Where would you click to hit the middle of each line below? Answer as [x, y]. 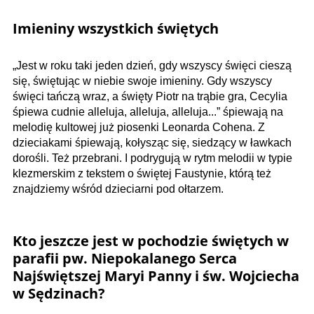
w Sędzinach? [59, 293]
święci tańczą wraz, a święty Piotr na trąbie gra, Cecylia [150, 96]
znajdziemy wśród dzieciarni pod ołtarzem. [118, 189]
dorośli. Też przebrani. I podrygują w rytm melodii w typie [152, 158]
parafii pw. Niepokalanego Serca [125, 258]
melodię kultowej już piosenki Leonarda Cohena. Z [139, 127]
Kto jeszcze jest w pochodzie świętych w [151, 240]
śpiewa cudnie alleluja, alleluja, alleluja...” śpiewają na [148, 111]
